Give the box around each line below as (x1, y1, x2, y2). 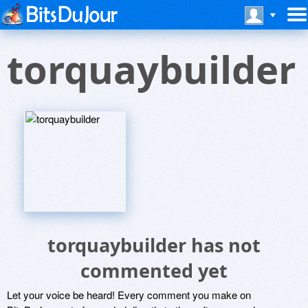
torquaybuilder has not (47, 232, 261, 258)
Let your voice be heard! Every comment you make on (7, 287, 251, 302)
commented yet (80, 258, 228, 283)
